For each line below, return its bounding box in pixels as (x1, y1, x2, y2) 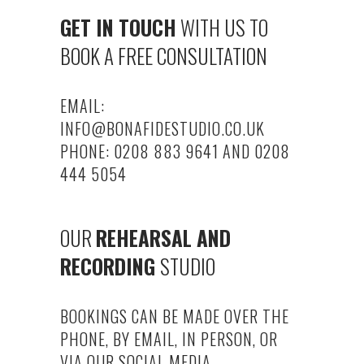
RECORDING (60, 250, 155, 281)
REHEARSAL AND (96, 222, 231, 253)
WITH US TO (176, 11, 268, 42)
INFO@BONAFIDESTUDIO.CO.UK (60, 115, 265, 141)
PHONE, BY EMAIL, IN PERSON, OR (60, 326, 278, 351)
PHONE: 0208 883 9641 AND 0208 (60, 138, 290, 163)
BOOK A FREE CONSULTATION (60, 40, 267, 71)
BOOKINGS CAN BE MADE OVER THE (60, 303, 289, 328)
